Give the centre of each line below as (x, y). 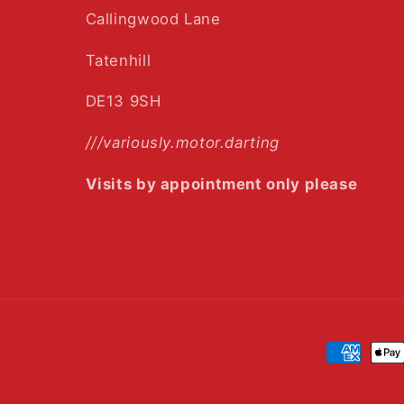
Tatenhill (118, 60)
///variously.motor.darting (182, 143)
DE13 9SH (123, 101)
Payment (359, 354)
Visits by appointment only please (221, 184)
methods (359, 380)
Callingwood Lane (153, 18)
